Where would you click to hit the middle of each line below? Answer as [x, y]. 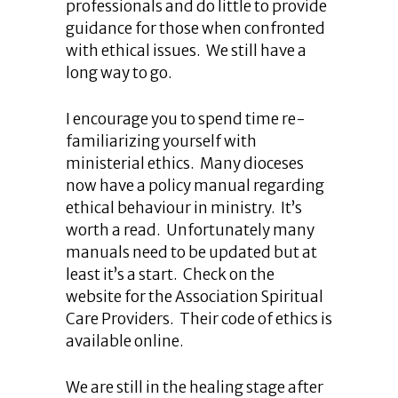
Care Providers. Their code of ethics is [199, 319]
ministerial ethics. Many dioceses [185, 163]
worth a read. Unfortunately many [190, 230]
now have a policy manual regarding [195, 186]
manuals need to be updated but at [191, 252]
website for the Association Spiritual [195, 297]
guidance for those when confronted [195, 28]
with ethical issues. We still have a [186, 51]
